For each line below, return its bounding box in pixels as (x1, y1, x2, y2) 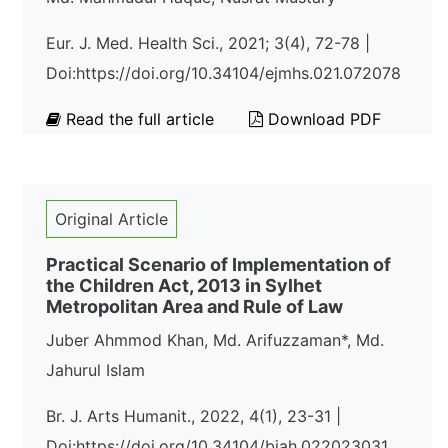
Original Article (55, 209, 168, 229)
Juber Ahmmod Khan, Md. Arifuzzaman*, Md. (46, 330, 384, 350)
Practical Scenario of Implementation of (46, 254, 391, 275)
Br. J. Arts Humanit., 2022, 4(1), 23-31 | (46, 406, 341, 426)
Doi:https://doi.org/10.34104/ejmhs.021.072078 (46, 63, 401, 83)
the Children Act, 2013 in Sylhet (46, 275, 322, 296)
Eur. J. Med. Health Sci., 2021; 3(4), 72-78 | (46, 33, 370, 53)
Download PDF (263, 109, 381, 129)
